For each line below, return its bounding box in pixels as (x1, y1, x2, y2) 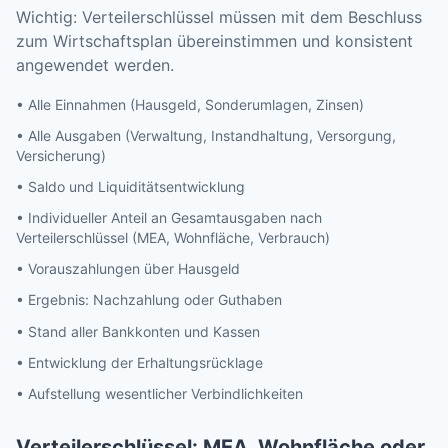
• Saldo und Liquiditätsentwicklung (16, 177, 245, 195)
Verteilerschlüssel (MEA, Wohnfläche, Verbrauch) (16, 229, 330, 247)
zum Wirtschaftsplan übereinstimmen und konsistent (16, 30, 413, 51)
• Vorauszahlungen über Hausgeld (16, 260, 240, 278)
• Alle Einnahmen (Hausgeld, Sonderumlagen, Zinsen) (16, 95, 364, 113)
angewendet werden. (16, 54, 174, 75)
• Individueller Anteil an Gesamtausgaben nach (16, 209, 322, 227)
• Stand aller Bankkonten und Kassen (16, 322, 260, 340)
